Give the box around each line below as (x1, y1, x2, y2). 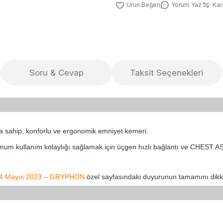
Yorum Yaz (171, 1, 202, 8)
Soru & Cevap (29, 67, 84, 78)
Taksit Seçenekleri (130, 67, 204, 78)
